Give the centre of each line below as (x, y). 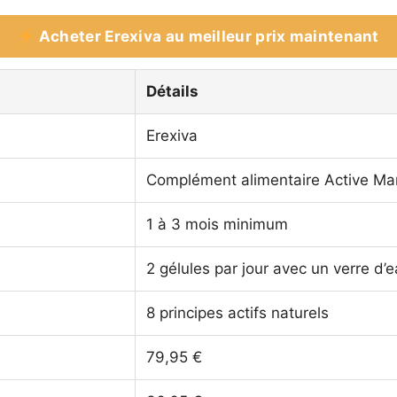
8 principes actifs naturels (237, 313)
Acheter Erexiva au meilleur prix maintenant (207, 36)
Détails (172, 91)
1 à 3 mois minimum (217, 224)
